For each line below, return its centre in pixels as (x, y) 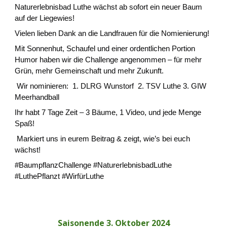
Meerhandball (37, 97)
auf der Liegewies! (46, 18)
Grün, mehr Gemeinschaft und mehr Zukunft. (89, 70)
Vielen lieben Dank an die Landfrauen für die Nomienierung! (113, 33)
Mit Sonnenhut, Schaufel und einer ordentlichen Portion (105, 48)
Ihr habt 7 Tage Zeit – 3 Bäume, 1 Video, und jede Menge (108, 112)
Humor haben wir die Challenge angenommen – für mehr (108, 59)
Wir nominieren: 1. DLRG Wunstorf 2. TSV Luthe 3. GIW (111, 86)
